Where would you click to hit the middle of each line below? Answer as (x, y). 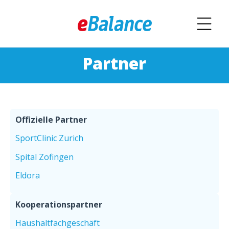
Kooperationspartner (59, 204)
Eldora (28, 176)
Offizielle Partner (51, 120)
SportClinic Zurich (49, 138)
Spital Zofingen (44, 157)
